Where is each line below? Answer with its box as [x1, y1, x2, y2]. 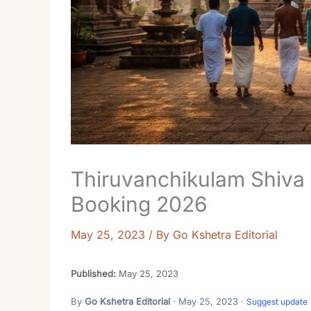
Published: [71, 267, 116, 279]
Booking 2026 [71, 191, 208, 217]
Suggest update [246, 296, 308, 307]
